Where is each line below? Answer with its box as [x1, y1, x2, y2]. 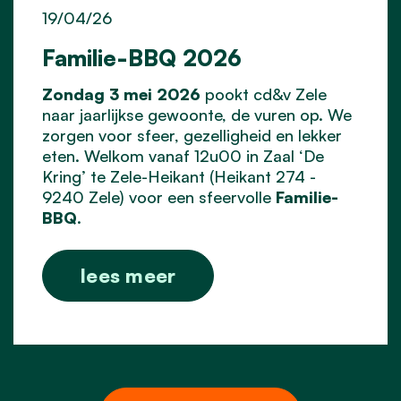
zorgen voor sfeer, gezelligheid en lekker [42, 124, 342, 145]
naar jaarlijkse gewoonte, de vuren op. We [42, 104, 352, 124]
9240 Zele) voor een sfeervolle [42, 186, 276, 207]
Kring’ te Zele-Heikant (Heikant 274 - [42, 166, 316, 186]
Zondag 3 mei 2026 [42, 83, 200, 104]
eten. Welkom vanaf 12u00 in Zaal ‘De [42, 145, 324, 166]
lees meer [81, 262, 176, 287]
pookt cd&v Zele [200, 83, 327, 104]
